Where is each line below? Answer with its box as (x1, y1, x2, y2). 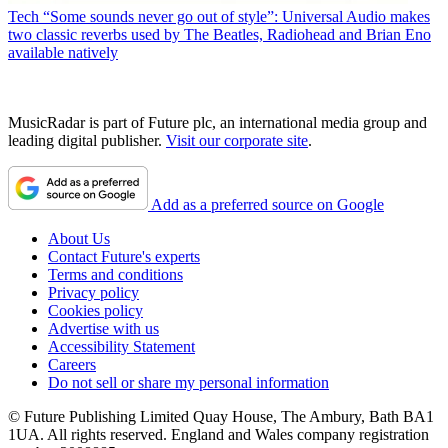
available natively (8, 44, 118, 62)
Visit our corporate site (166, 132, 308, 150)
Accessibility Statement (48, 338, 195, 356)
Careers (48, 356, 96, 374)
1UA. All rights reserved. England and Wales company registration (8, 426, 429, 444)
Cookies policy (48, 302, 143, 320)
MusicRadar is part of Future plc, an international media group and (8, 114, 427, 132)
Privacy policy (48, 284, 139, 302)
